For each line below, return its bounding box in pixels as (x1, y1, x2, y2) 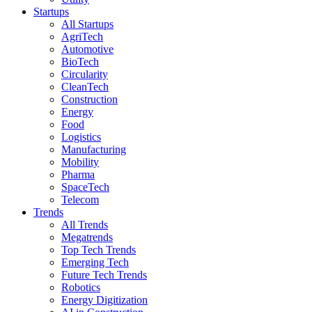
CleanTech (61, 81, 109, 93)
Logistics (61, 131, 101, 143)
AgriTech (61, 31, 103, 42)
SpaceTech (61, 181, 109, 193)
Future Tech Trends (61, 269, 147, 281)
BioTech (61, 56, 99, 68)
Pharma (61, 169, 95, 180)
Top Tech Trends (61, 244, 136, 256)
